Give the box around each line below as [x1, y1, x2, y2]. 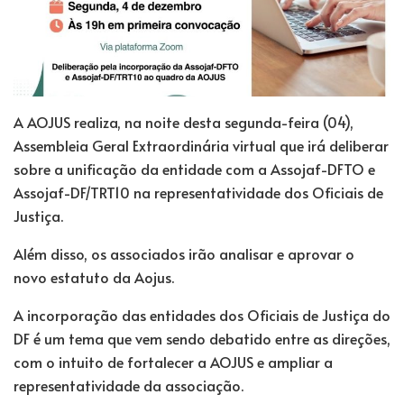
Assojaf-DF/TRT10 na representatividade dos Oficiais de [14, 181, 383, 202]
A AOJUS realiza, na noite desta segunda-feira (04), [14, 111, 353, 132]
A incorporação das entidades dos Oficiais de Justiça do [14, 304, 390, 325]
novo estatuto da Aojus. [14, 266, 174, 287]
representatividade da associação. [14, 374, 243, 395]
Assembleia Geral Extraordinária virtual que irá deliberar [14, 134, 389, 155]
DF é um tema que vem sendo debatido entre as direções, [14, 327, 390, 348]
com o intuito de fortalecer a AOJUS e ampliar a [14, 351, 333, 372]
